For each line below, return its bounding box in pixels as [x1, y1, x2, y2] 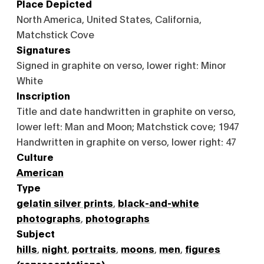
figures [185, 242, 220, 255]
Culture [16, 150, 54, 163]
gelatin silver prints [16, 196, 113, 209]
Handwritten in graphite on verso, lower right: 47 [16, 135, 236, 147]
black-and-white [118, 196, 199, 209]
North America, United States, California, [16, 12, 202, 25]
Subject [16, 227, 55, 239]
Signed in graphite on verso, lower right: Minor [16, 58, 226, 71]
